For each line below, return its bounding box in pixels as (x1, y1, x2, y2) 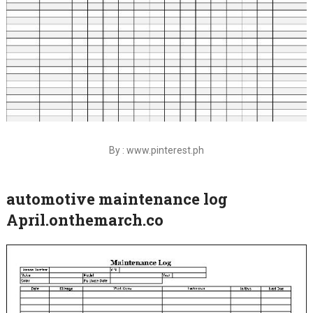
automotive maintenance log (6, 188, 228, 209)
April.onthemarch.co (6, 209, 163, 230)
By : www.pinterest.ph (109, 144, 204, 156)
